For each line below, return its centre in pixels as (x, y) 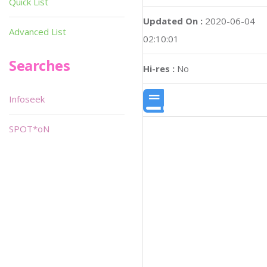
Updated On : (173, 21)
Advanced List (38, 32)
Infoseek (27, 99)
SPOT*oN (29, 129)
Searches (40, 65)
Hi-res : (159, 69)
